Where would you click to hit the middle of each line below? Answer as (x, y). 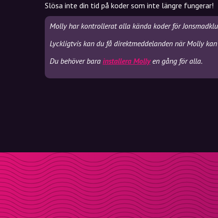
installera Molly (127, 61)
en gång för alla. (176, 61)
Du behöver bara (76, 61)
